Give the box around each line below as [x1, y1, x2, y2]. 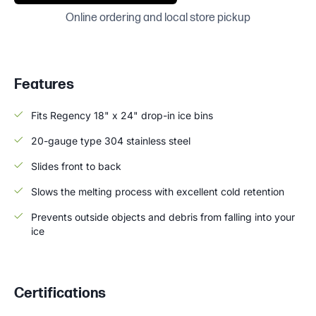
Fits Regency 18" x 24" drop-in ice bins [31, 109, 213, 121]
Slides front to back [31, 159, 121, 172]
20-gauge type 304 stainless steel [31, 134, 190, 147]
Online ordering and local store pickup [66, 11, 250, 25]
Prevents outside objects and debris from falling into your [31, 210, 295, 223]
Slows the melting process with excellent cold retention [31, 185, 284, 197]
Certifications [14, 284, 106, 302]
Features [14, 75, 74, 93]
